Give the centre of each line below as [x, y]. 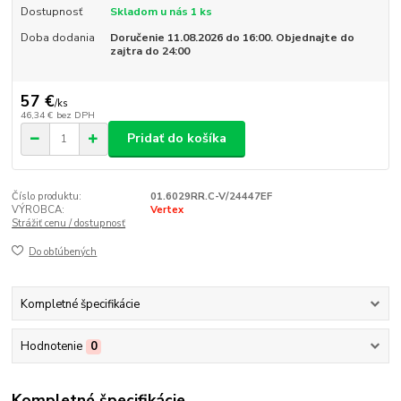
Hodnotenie [51, 346]
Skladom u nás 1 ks [161, 12]
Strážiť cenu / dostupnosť [69, 223]
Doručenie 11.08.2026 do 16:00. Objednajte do [232, 37]
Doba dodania [57, 37]
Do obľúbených [63, 252]
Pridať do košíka [177, 139]
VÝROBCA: [38, 209]
